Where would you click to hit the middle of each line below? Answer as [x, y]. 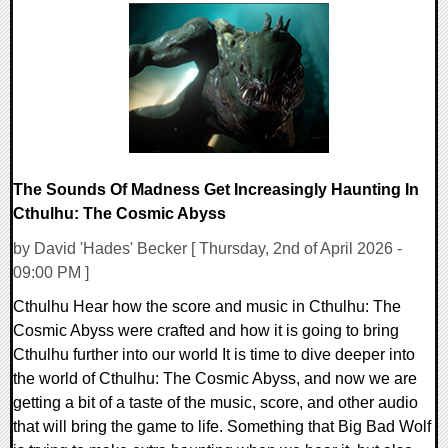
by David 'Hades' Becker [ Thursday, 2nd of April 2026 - [207, 248]
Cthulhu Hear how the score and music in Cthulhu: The [207, 306]
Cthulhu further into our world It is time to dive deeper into [214, 354]
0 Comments [71, 14]
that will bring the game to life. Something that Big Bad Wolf [222, 426]
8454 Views [65, 38]
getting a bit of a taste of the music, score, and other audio [215, 402]
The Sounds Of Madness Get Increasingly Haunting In [216, 190]
